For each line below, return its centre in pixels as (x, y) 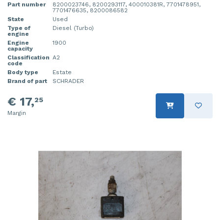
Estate (62, 72)
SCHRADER (68, 81)
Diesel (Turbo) (73, 28)
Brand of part (27, 81)
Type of (19, 28)
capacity (20, 48)
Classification (28, 57)
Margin (17, 113)
